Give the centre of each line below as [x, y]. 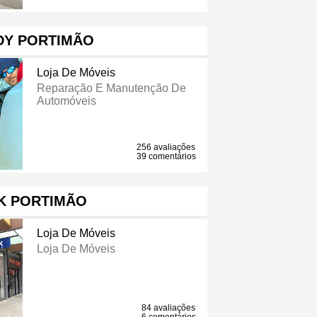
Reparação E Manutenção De [111, 88]
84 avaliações [169, 308]
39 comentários [167, 157]
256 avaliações [166, 148]
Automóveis [66, 101]
